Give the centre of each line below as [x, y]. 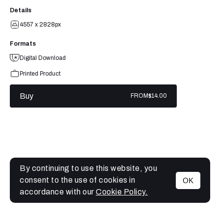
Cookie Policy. [122, 192]
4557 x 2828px [40, 25]
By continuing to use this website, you [88, 168]
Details [21, 11]
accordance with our [58, 192]
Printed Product [40, 73]
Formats [23, 43]
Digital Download [43, 58]
